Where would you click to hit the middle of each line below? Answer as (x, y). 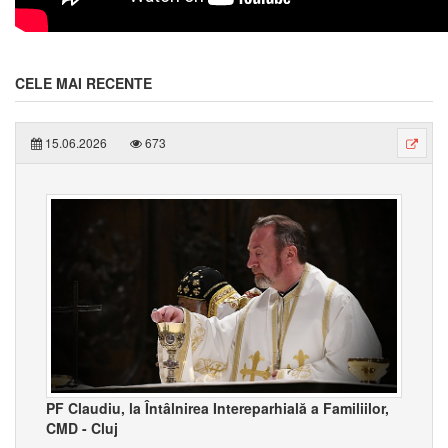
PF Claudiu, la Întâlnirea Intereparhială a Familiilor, (217, 408)
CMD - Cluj (82, 428)
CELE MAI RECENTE (83, 83)
